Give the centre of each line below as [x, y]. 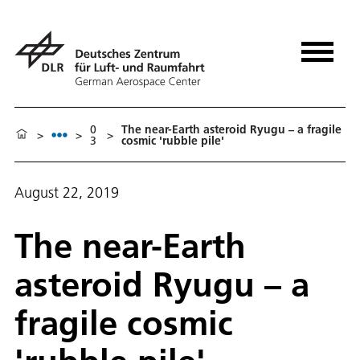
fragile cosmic [124, 323]
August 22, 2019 [67, 193]
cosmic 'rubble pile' [173, 140]
